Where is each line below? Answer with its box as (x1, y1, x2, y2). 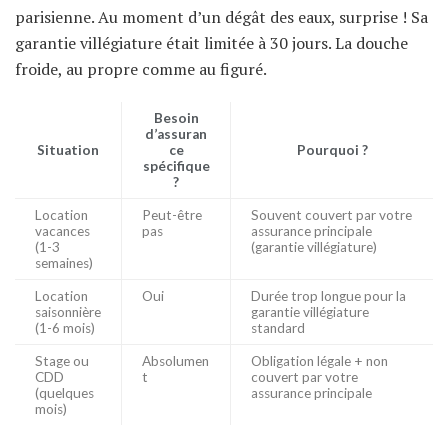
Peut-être (142, 207, 202, 224)
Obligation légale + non (251, 353, 388, 370)
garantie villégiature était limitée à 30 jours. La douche (15, 32, 408, 55)
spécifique (142, 158, 210, 175)
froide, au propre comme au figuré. (15, 58, 267, 81)
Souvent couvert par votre (251, 207, 412, 224)
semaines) (35, 255, 93, 272)
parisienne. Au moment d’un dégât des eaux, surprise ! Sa (15, 6, 428, 29)
